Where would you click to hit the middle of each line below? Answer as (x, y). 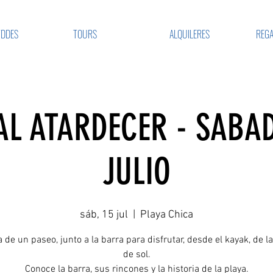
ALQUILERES (189, 34)
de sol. (136, 255)
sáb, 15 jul (104, 215)
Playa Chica (167, 215)
